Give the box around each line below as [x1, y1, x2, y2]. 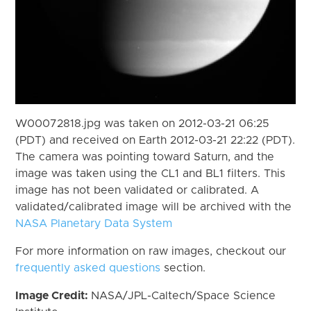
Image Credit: [15, 289, 92, 301]
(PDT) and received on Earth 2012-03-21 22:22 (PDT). [15, 134, 296, 146]
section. [160, 262, 206, 274]
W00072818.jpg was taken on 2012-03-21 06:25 [15, 117, 270, 129]
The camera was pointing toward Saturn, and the [15, 151, 275, 162]
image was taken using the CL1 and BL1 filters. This [15, 167, 286, 179]
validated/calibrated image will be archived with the [15, 201, 292, 212]
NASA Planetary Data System [15, 217, 173, 229]
